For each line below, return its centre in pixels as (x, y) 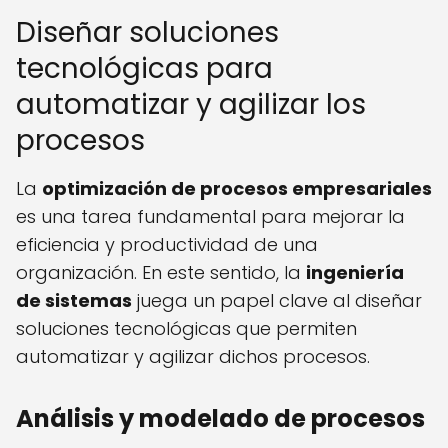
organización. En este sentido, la (161, 273)
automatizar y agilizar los (191, 105)
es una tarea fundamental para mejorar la (210, 217)
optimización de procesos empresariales (237, 189)
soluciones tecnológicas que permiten (186, 329)
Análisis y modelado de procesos (220, 419)
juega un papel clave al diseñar (277, 301)
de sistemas (74, 301)
